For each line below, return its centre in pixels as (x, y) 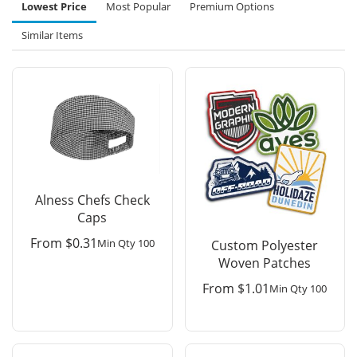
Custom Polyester (265, 245)
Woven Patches (265, 263)
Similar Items (52, 35)
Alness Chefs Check (92, 200)
